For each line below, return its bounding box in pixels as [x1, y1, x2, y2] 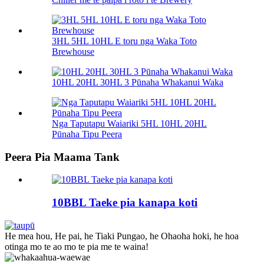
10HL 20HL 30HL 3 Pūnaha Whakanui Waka [52, 77, 223, 87]
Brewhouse [52, 46, 94, 57]
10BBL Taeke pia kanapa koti [52, 196, 197, 209]
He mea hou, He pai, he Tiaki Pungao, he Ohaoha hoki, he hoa [5, 230, 239, 241]
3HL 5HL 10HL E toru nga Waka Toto [52, 35, 197, 46]
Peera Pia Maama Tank [5, 150, 120, 163]
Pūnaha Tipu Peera [52, 128, 122, 139]
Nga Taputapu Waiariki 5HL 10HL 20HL [52, 118, 207, 128]
